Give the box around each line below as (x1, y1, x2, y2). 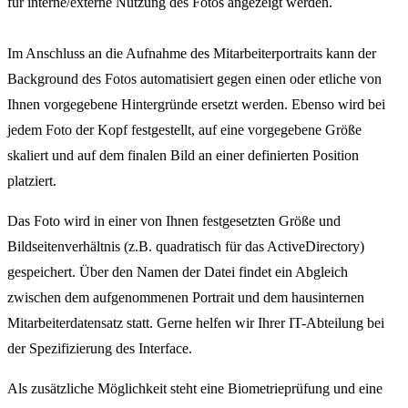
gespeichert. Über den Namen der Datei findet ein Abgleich (7, 263, 348, 280)
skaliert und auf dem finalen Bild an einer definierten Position (7, 147, 359, 163)
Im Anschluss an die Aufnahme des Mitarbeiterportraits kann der (7, 45, 376, 61)
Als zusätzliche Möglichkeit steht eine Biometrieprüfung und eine (7, 380, 382, 396)
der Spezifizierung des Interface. (7, 340, 192, 356)
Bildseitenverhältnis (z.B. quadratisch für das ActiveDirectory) (7, 238, 364, 254)
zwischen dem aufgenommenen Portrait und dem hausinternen (7, 289, 364, 305)
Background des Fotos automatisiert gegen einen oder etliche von (7, 70, 382, 87)
